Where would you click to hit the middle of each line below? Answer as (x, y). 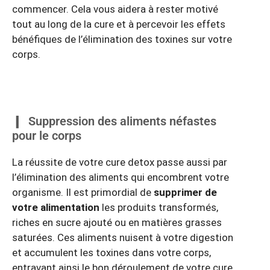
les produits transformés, (159, 208)
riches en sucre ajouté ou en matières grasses (117, 223)
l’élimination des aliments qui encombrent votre (121, 177)
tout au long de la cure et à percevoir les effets (119, 24)
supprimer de (185, 193)
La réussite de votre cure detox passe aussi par (120, 162)
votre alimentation (56, 208)
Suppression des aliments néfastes (122, 121)
